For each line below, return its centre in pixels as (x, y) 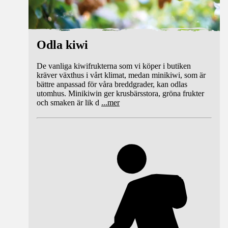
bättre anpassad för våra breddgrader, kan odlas (112, 84)
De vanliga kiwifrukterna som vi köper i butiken (114, 66)
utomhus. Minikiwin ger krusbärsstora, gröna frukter (120, 94)
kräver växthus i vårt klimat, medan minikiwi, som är (121, 75)
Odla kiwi (62, 45)
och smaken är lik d (68, 103)
